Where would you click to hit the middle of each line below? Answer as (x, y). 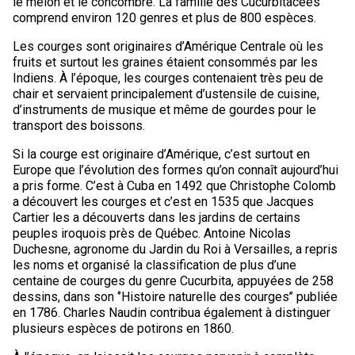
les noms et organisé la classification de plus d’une (154, 265)
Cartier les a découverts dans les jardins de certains (156, 218)
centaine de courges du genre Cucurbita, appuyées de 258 (173, 281)
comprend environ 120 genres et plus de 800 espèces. (164, 18)
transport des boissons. (78, 126)
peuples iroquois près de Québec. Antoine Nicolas (151, 233)
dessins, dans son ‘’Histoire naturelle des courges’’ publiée (175, 297)
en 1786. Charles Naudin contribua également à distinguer (171, 313)
